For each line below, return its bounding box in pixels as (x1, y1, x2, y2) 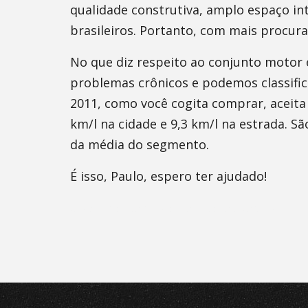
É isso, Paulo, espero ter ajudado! (70, 168, 267, 184)
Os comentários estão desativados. (70, 199, 278, 216)
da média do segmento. (70, 136, 209, 153)
